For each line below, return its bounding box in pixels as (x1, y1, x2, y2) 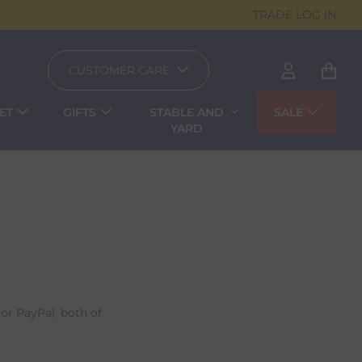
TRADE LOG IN (253, 7, 336, 22)
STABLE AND (149, 105, 225, 120)
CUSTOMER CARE (68, 63, 170, 78)
